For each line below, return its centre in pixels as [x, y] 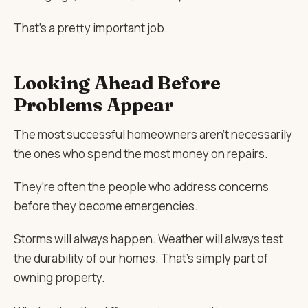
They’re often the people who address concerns [141, 186]
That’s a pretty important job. [91, 28]
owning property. [59, 278]
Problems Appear [94, 105]
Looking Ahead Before [117, 83]
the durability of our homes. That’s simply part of [141, 258]
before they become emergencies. [106, 206]
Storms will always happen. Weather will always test [148, 239]
